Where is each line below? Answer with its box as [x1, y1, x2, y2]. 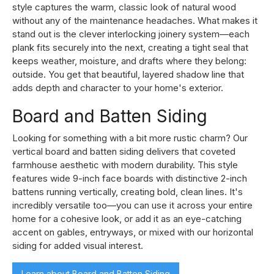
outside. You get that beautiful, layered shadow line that [12, 68, 244, 80]
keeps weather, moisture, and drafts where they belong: [12, 54, 246, 67]
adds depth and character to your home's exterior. [12, 81, 223, 94]
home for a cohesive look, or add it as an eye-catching [12, 212, 242, 224]
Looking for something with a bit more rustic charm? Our [12, 131, 248, 144]
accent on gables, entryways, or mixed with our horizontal [12, 226, 253, 238]
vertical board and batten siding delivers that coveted [12, 145, 235, 157]
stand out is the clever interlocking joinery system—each [12, 28, 250, 40]
